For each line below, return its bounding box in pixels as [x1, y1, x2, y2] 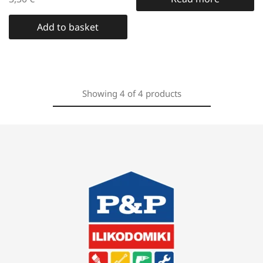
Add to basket [37, 21, 99, 33]
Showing [82, 87, 117, 99]
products [145, 87, 181, 99]
